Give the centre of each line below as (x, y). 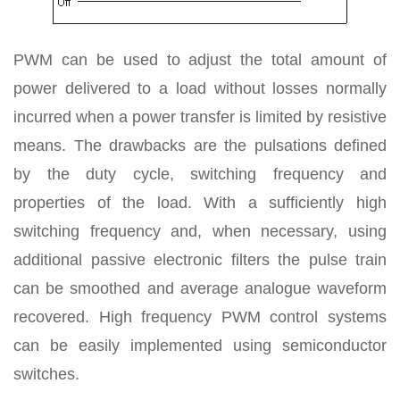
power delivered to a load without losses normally (200, 88)
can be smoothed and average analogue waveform (200, 288)
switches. (46, 374)
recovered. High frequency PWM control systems (200, 317)
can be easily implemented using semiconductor (200, 346)
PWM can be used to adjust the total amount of (200, 60)
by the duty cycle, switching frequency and (200, 174)
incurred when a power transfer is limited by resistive (200, 117)
